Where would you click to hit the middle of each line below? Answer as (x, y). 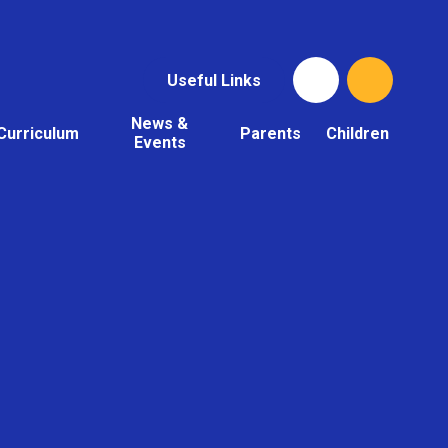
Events (159, 143)
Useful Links (213, 80)
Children (357, 133)
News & (160, 124)
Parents (271, 133)
